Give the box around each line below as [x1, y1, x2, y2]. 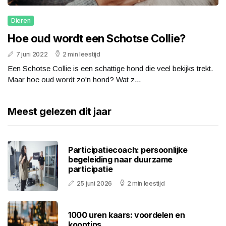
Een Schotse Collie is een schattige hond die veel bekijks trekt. [8, 64, 213, 73]
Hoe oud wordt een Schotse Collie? [8, 32, 186, 45]
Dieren [11, 17, 31, 25]
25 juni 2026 [76, 179, 112, 187]
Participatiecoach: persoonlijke [68, 144, 188, 155]
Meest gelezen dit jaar [8, 105, 111, 118]
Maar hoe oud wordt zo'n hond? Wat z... [8, 75, 141, 84]
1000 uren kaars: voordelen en [68, 210, 185, 220]
